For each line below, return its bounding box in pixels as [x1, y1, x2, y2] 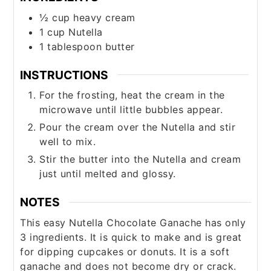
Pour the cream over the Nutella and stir [39, 121, 236, 134]
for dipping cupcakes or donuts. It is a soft [20, 245, 230, 258]
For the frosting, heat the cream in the [39, 89, 225, 102]
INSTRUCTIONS [20, 67, 109, 82]
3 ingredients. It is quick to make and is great [20, 230, 242, 243]
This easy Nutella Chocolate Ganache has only [20, 216, 246, 229]
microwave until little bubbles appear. [39, 103, 223, 116]
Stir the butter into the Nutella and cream [39, 153, 241, 166]
